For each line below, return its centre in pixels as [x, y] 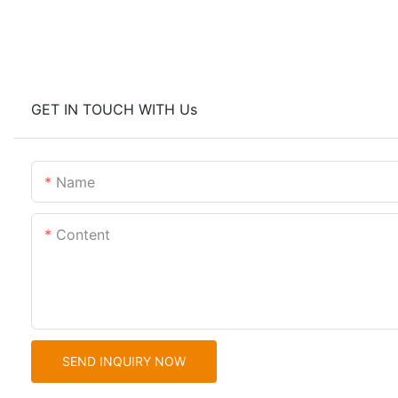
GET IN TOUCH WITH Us [114, 110]
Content [83, 235]
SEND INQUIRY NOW [124, 362]
